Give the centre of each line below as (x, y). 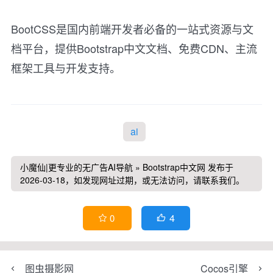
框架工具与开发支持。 (66, 67)
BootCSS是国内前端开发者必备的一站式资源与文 (132, 28)
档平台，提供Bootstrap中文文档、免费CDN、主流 (134, 48)
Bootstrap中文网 (174, 167)
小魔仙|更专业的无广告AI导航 (76, 167)
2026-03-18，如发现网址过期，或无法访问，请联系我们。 (132, 179)
